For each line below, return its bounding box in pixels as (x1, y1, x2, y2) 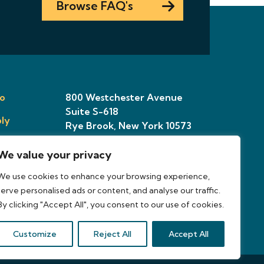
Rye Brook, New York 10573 (65, 120, 192, 132)
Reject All (94, 229, 131, 239)
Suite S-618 (65, 105, 118, 118)
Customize (13, 229, 57, 239)
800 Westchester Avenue (65, 91, 183, 104)
